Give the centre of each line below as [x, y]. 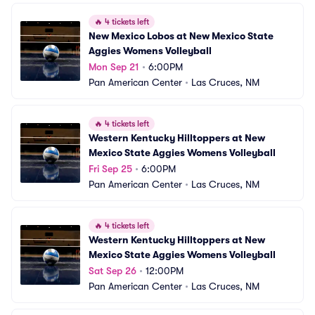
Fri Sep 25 [110, 169]
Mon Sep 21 [114, 67]
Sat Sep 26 [112, 271]
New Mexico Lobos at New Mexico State [181, 36]
